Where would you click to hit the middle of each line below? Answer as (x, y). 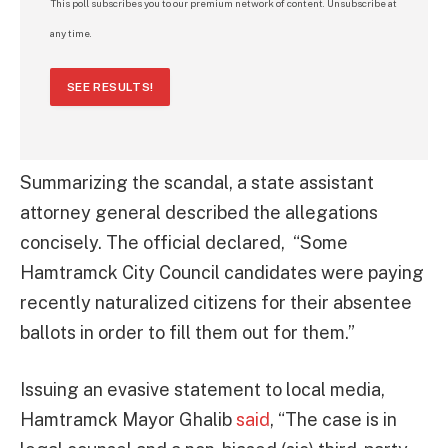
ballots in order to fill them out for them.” (187, 332)
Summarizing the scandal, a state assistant (197, 182)
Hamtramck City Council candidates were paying (222, 272)
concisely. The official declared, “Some (184, 242)
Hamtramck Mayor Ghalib (128, 420)
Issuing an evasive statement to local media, (202, 390)
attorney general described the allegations (199, 212)
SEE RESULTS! (110, 86)
